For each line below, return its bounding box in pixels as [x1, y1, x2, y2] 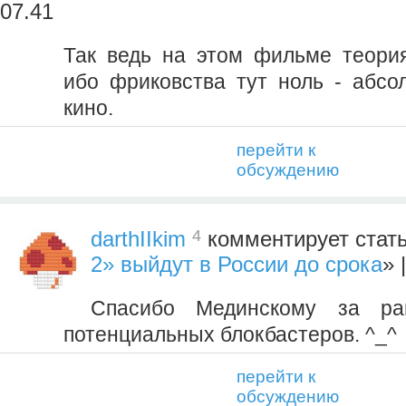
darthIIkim [91, 227, 186, 252]
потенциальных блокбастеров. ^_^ [63, 323, 397, 347]
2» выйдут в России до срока [91, 252, 382, 277]
